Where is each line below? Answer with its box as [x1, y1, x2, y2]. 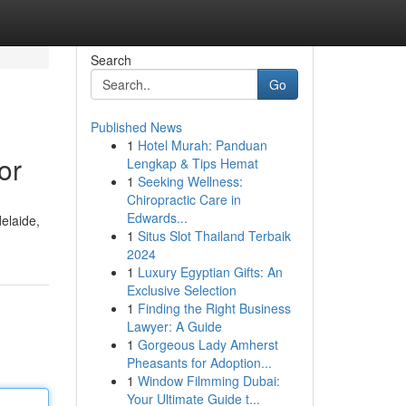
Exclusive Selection [126, 281, 237, 299]
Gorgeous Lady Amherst [137, 335, 278, 353]
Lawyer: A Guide [126, 317, 222, 335]
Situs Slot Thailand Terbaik [137, 227, 291, 245]
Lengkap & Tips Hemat [126, 154, 258, 172]
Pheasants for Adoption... [126, 353, 272, 372]
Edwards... [126, 208, 188, 227]
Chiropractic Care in [126, 190, 241, 208]
